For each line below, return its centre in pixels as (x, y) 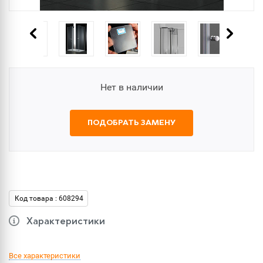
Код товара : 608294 (49, 198)
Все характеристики (45, 256)
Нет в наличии (131, 87)
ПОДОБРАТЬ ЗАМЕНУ (131, 123)
